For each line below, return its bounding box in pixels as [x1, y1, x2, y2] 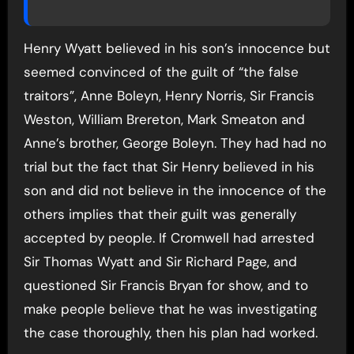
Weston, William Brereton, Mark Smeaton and [23, 111, 305, 129]
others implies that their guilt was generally [23, 205, 296, 224]
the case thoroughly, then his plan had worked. [23, 324, 318, 342]
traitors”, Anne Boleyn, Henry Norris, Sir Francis [23, 87, 314, 105]
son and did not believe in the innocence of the [23, 182, 326, 200]
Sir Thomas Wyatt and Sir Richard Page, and [23, 253, 297, 271]
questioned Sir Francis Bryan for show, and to [23, 277, 308, 295]
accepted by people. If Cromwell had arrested [23, 229, 314, 247]
